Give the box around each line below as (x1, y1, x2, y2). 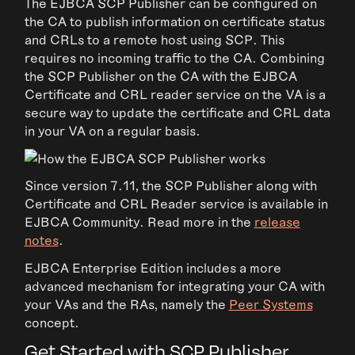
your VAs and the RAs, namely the (24, 296, 229, 311)
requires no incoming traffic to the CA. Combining (24, 50, 325, 66)
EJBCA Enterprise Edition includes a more (24, 259, 281, 275)
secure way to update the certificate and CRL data (24, 105, 330, 120)
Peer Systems (228, 296, 313, 311)
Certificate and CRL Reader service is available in (24, 196, 328, 212)
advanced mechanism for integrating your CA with (24, 277, 325, 293)
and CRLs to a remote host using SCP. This (24, 32, 284, 48)
